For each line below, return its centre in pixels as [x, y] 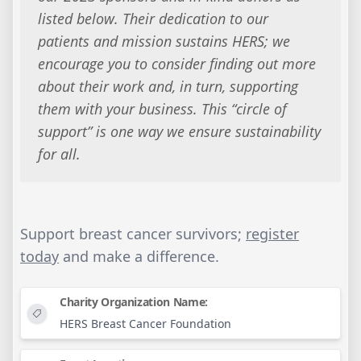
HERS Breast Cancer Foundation [145, 324]
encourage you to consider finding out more [176, 63]
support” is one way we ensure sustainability [179, 131]
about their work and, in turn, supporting [168, 86]
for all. [59, 154]
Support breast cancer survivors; [133, 234]
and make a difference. [139, 257]
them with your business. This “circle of [162, 108]
